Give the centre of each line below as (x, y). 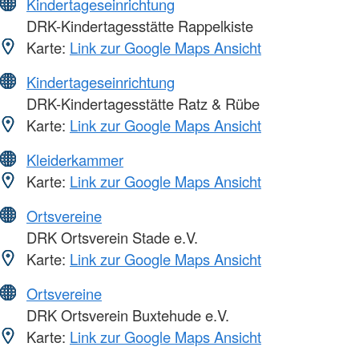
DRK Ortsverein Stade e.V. (110, 238)
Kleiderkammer (75, 160)
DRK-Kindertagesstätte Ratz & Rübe (141, 104)
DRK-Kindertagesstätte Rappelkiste (138, 26)
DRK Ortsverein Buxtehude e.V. (126, 315)
